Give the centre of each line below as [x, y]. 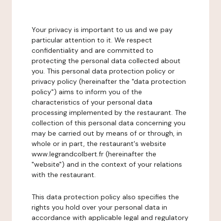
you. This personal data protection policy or [103, 71]
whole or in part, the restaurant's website [99, 144]
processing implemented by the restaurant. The [109, 112]
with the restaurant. [64, 175]
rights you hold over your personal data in [99, 207]
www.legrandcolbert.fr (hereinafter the [94, 154]
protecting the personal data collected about [106, 61]
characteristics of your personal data [92, 102]
